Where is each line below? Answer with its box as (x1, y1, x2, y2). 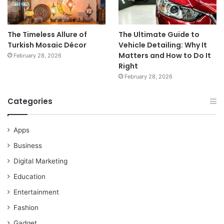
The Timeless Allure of (7, 29, 87, 39)
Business (13, 141, 42, 149)
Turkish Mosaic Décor (7, 39, 86, 50)
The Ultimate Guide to (118, 29, 199, 39)
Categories (7, 95, 52, 106)
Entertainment (13, 187, 59, 196)
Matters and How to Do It (118, 50, 211, 60)
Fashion (13, 203, 38, 211)
